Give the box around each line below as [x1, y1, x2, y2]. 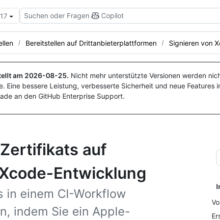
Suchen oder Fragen [24, 11, 89, 20]
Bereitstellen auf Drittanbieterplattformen [26, 38, 157, 47]
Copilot [101, 11, 124, 20]
